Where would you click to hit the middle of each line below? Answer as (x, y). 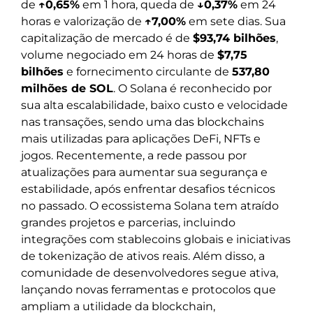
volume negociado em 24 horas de (119, 54)
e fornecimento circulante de (148, 71)
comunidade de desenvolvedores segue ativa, (150, 272)
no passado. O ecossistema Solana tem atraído (150, 205)
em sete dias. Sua (236, 21)
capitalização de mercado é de (107, 38)
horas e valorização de (83, 21)
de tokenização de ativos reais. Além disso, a (143, 256)
